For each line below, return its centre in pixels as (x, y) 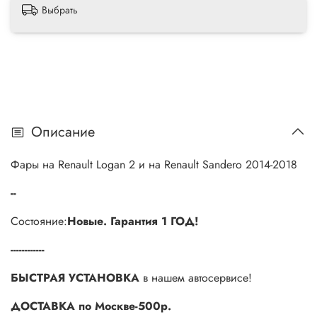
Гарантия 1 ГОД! (155, 221)
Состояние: (39, 221)
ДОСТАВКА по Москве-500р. (91, 306)
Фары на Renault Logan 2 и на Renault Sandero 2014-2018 (154, 165)
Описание (63, 132)
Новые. (87, 221)
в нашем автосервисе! (197, 278)
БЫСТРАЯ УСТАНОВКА (75, 278)
